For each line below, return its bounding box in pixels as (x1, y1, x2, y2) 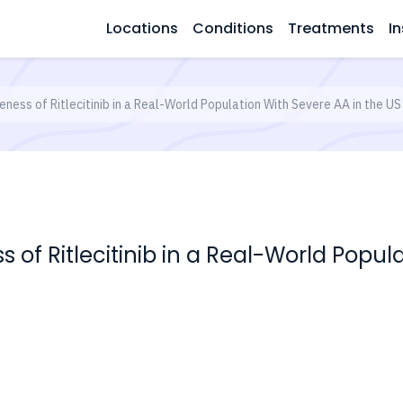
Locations (106, 18, 178, 39)
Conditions (193, 18, 273, 39)
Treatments (288, 18, 374, 39)
